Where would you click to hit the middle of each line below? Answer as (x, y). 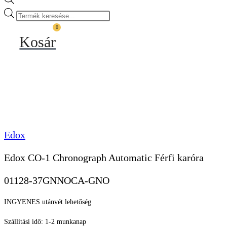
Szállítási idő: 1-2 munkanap (45, 222)
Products (28, 14)
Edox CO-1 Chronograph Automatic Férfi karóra (104, 158)
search (25, 26)
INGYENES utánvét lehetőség (48, 202)
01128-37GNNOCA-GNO (57, 180)
